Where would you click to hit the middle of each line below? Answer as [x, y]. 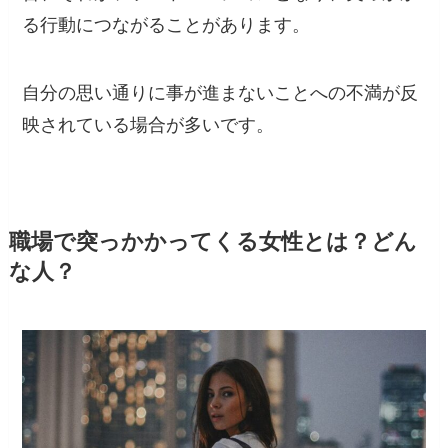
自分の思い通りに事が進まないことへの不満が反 [220, 93]
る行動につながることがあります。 [166, 25]
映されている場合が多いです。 [148, 125]
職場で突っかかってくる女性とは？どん [212, 242]
